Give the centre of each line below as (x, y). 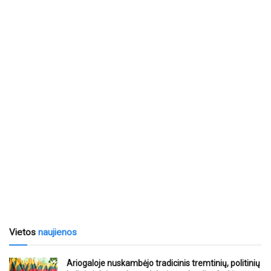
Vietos (24, 232)
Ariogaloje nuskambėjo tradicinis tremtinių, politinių (163, 263)
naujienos (57, 232)
